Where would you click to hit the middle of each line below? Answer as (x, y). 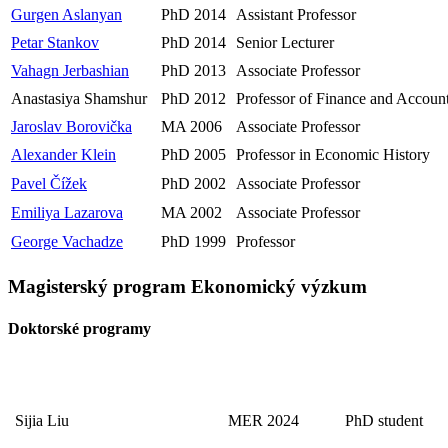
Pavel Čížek (49, 183)
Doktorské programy (79, 328)
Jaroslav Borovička (71, 126)
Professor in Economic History (333, 154)
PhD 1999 (193, 241)
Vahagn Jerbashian (70, 70)
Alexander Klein (63, 154)
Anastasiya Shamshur (79, 98)
